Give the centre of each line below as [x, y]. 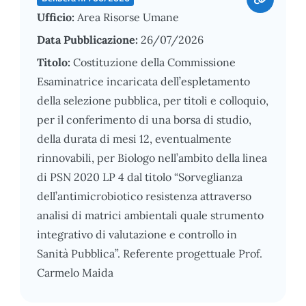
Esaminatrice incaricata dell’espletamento [143, 81]
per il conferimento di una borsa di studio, [144, 119]
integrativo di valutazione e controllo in [137, 234]
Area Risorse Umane [128, 17]
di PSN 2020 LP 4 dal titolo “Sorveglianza [140, 177]
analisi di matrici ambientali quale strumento [150, 215]
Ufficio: [57, 17]
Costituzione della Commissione [154, 62]
